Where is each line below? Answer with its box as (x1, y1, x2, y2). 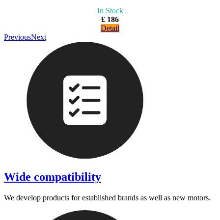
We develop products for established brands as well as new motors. (4, 193, 211, 202)
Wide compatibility (4, 170, 101, 183)
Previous (4, 33, 31, 42)
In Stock (97, 6, 123, 15)
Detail (101, 24, 119, 33)
